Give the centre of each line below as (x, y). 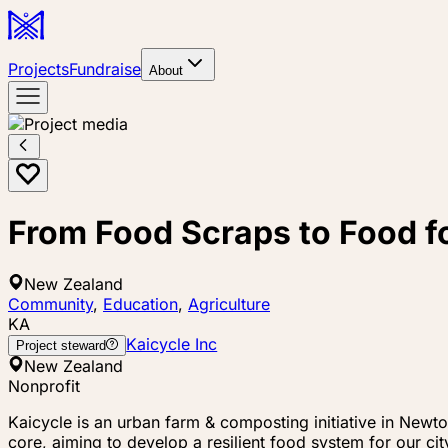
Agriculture (229, 303)
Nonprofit (44, 385)
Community (50, 303)
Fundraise (105, 69)
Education (140, 303)
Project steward (61, 345)
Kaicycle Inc (172, 343)
